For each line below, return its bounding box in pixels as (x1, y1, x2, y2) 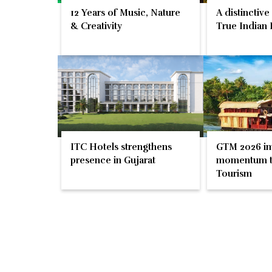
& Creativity (70, 21, 122, 32)
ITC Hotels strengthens (70, 141, 172, 153)
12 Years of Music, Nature (70, 7, 180, 19)
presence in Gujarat (70, 155, 155, 166)
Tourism (216, 168, 252, 180)
